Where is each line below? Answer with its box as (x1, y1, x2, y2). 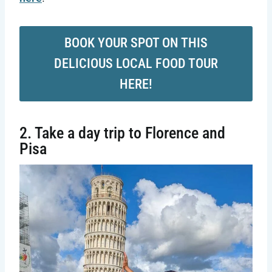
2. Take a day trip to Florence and (19, 123, 225, 142)
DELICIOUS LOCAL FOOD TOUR (54, 56, 218, 72)
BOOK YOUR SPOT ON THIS (64, 35, 208, 51)
